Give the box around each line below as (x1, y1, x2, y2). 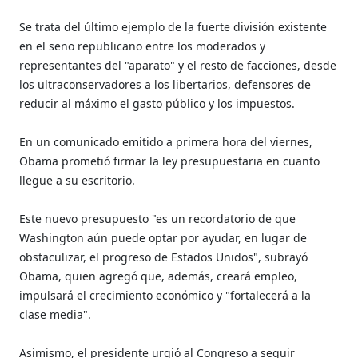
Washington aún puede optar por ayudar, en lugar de (19, 229, 308, 245)
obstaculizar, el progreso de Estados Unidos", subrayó (19, 249, 308, 265)
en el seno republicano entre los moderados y (19, 38, 266, 54)
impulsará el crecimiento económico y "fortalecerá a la (19, 287, 312, 303)
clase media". (19, 306, 92, 322)
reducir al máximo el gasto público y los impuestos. (19, 95, 296, 111)
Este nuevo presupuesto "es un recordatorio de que (19, 210, 296, 226)
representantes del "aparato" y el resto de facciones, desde (19, 57, 337, 73)
